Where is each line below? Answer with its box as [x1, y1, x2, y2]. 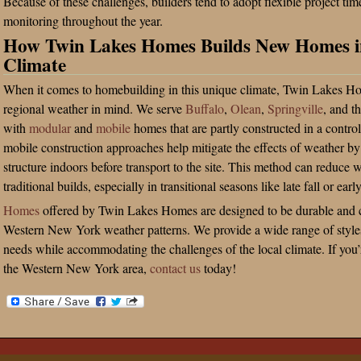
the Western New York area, [3, 259, 150, 276]
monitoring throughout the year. [3, 12, 163, 29]
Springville [268, 100, 323, 117]
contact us [150, 259, 201, 276]
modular [29, 119, 71, 136]
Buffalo [185, 100, 224, 117]
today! [201, 259, 236, 276]
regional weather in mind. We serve [3, 100, 185, 117]
